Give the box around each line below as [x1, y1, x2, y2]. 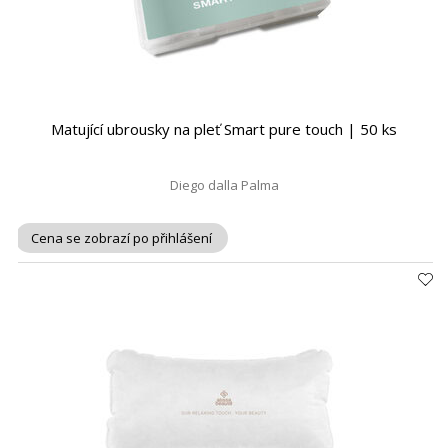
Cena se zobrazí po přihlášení [31, 229, 212, 247]
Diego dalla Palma [169, 176, 279, 194]
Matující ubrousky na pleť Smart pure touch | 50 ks [51, 119, 397, 139]
